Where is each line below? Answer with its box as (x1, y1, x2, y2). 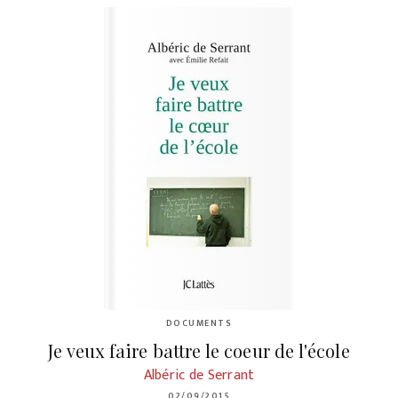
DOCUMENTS (165, 316, 233, 330)
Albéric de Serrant (143, 362, 255, 387)
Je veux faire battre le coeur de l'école (48, 338, 350, 362)
